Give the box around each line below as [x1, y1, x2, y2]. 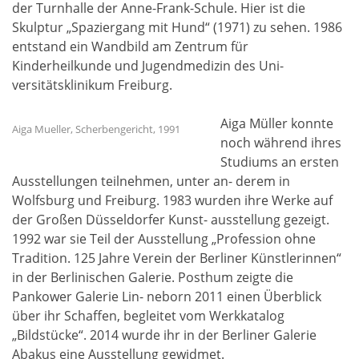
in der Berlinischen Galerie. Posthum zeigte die [12, 268, 293, 287]
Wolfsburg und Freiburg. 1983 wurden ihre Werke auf [12, 192, 333, 210]
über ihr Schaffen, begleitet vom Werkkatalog [12, 307, 284, 325]
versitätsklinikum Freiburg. [12, 76, 172, 95]
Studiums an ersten [220, 153, 339, 171]
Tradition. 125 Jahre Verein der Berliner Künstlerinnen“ [12, 249, 341, 268]
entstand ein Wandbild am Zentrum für [12, 38, 248, 56]
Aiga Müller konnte [220, 115, 333, 133]
